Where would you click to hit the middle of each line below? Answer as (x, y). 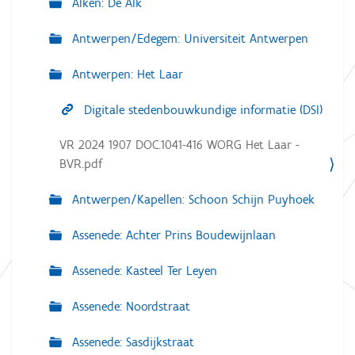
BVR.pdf (81, 164)
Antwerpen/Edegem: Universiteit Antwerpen (188, 39)
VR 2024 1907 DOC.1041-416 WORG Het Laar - (179, 145)
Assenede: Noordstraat (129, 307)
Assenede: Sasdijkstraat (131, 342)
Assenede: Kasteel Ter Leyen (143, 271)
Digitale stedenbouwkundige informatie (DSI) (201, 110)
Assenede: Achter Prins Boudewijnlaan (172, 235)
